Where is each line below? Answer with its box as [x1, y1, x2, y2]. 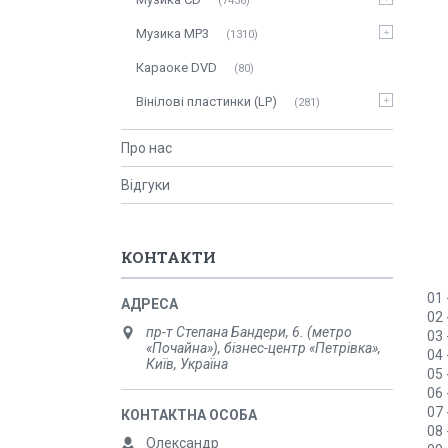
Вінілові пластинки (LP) [136, 94, 277, 109]
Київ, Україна [146, 356, 228, 372]
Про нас [121, 140, 172, 156]
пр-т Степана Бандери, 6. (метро [146, 324, 352, 340]
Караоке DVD [136, 60, 217, 75]
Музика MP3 [136, 26, 209, 41]
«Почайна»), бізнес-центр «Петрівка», [146, 340, 381, 356]
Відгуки [121, 177, 170, 193]
